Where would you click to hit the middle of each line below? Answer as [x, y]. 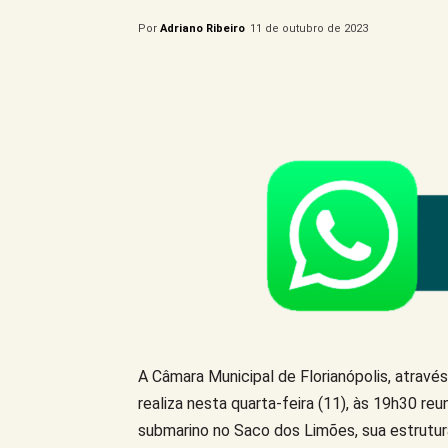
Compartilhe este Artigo [251, 80]
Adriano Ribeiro [202, 28]
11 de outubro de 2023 [309, 28]
